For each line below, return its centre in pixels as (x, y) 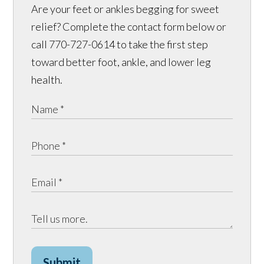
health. (47, 79)
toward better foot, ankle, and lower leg (121, 62)
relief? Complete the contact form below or (129, 26)
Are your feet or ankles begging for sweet (126, 9)
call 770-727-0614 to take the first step (120, 44)
